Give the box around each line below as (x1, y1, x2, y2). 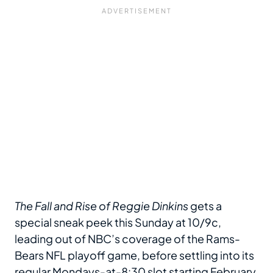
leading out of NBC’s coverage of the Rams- (15, 232, 240, 246)
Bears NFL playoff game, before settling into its (15, 248, 254, 263)
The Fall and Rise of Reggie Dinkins (15, 199, 188, 213)
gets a (188, 199, 222, 213)
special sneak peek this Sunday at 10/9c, (15, 215, 221, 230)
